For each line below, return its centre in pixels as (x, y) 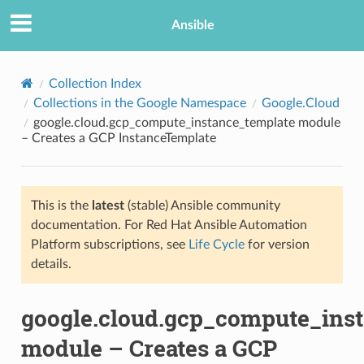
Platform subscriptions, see (109, 244)
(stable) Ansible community (202, 205)
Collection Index (95, 83)
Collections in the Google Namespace (139, 103)
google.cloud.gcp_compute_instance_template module (186, 122)
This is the (61, 205)
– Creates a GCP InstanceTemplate (118, 138)
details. (51, 264)
